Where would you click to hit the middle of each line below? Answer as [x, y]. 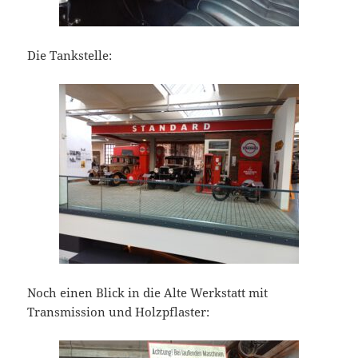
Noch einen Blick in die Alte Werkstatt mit [148, 293]
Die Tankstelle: [70, 56]
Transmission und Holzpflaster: [119, 312]
